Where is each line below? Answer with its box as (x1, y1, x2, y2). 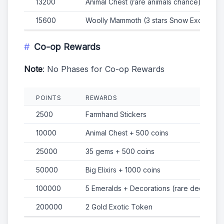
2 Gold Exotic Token (85, 202, 152, 211)
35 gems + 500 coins (85, 147, 154, 156)
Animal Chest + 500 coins (85, 128, 168, 137)
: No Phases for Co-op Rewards (42, 64, 164, 74)
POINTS (36, 94, 61, 102)
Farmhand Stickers (85, 110, 146, 119)
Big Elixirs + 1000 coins (85, 165, 160, 174)
